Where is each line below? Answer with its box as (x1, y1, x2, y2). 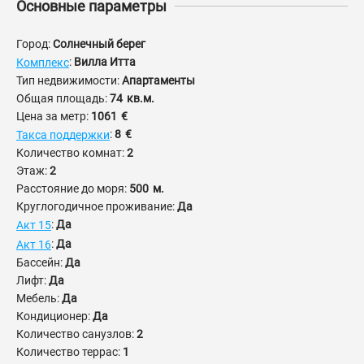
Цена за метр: (16, 110, 91, 123)
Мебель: (16, 292, 62, 305)
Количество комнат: (16, 146, 127, 160)
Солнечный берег (53, 37, 145, 50)
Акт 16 (16, 238, 51, 252)
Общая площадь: (16, 92, 110, 106)
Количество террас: (16, 345, 123, 359)
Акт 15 (16, 219, 51, 232)
